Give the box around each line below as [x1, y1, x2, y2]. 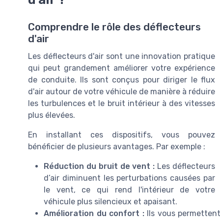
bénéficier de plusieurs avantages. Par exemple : [28, 141, 205, 151]
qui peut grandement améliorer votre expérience [28, 63, 215, 73]
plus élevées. [28, 110, 75, 120]
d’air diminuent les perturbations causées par [44, 173, 215, 183]
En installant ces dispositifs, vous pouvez [28, 130, 215, 139]
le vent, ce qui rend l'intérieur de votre [44, 185, 215, 194]
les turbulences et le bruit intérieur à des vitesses [28, 98, 215, 108]
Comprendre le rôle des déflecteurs [28, 21, 201, 33]
